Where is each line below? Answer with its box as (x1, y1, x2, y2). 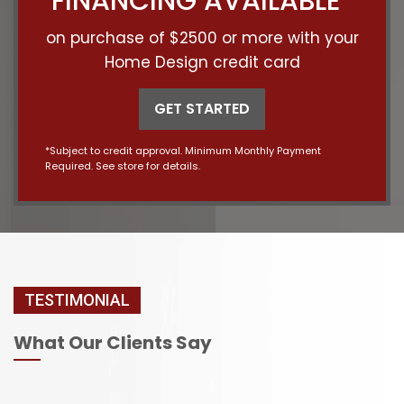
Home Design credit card (104, 51, 300, 74)
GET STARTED (154, 98, 250, 120)
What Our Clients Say (14, 330, 212, 356)
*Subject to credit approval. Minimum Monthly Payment (45, 143, 321, 159)
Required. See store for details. (45, 159, 200, 174)
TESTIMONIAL (24, 290, 130, 310)
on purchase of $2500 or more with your (45, 27, 359, 50)
